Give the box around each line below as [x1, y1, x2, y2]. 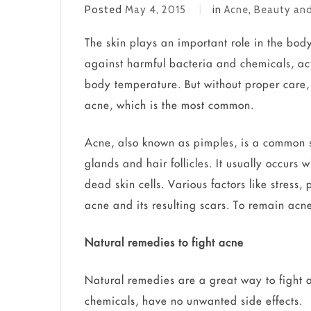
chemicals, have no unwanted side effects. [85, 294, 303, 308]
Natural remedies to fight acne [85, 235, 244, 250]
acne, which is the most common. [85, 98, 255, 112]
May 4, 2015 [125, 3, 187, 16]
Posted [85, 3, 126, 16]
